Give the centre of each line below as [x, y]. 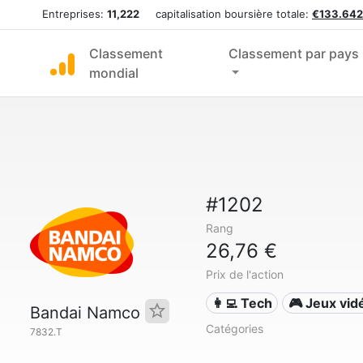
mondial [114, 73]
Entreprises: [75, 14]
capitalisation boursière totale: [226, 14]
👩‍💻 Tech [242, 303]
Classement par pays [293, 53]
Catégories [234, 329]
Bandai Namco [88, 313]
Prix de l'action [244, 274]
